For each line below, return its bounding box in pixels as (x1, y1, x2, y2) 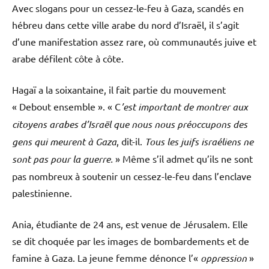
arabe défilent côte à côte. (12, 52, 126, 65)
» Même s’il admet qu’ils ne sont (115, 153, 253, 165)
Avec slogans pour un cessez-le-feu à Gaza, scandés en (12, 2, 244, 14)
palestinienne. (12, 187, 72, 199)
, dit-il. (116, 135, 145, 148)
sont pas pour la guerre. (12, 153, 115, 166)
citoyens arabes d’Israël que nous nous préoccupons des (12, 118, 247, 131)
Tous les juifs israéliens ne (145, 135, 253, 148)
